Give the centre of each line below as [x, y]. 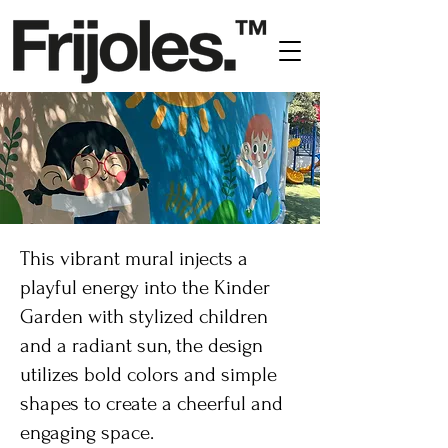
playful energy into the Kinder [145, 287]
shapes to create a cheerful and [151, 403]
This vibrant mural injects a [134, 258]
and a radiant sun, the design [141, 345]
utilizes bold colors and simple [148, 374]
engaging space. [87, 432]
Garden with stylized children [144, 316]
